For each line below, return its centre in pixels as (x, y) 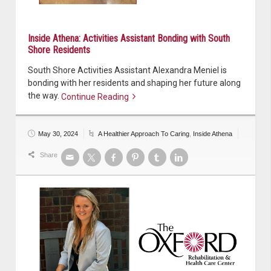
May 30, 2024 (58, 133)
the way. (44, 95)
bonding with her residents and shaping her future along (134, 83)
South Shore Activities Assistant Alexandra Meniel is (127, 70)
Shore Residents (59, 50)
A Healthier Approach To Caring (144, 133)
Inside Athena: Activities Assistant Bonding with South (129, 38)
